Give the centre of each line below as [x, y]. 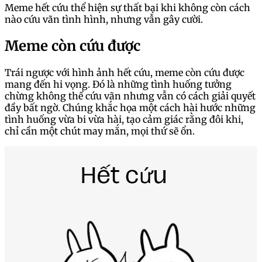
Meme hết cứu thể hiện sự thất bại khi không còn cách [127, 8]
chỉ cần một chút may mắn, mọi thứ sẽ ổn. [100, 131]
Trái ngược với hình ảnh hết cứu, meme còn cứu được [125, 73]
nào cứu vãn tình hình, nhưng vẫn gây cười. [104, 20]
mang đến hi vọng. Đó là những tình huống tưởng [118, 85]
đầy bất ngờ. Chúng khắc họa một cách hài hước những [130, 108]
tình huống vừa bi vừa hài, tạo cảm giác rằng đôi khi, [124, 120]
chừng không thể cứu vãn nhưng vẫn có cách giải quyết [130, 96]
